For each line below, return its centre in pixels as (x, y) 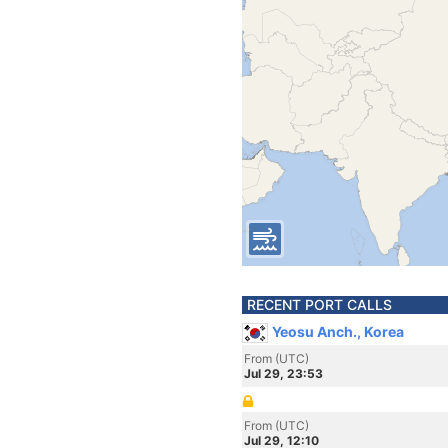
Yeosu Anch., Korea (338, 331)
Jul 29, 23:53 (283, 373)
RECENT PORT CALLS (319, 304)
